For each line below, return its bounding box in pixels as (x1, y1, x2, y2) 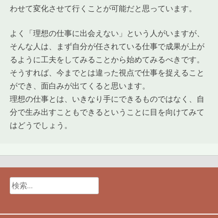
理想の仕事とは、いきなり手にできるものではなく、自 (10, 93, 204, 104)
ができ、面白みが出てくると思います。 (10, 80, 150, 91)
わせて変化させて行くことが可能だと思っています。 (10, 2, 197, 14)
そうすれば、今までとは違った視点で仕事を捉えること (10, 67, 204, 78)
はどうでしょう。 (10, 119, 72, 130)
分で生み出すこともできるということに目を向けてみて (10, 106, 204, 117)
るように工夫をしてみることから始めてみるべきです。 (10, 54, 204, 65)
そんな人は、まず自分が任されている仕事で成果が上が (10, 40, 204, 52)
